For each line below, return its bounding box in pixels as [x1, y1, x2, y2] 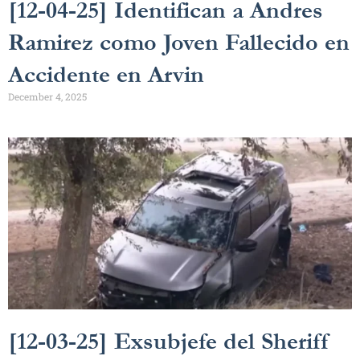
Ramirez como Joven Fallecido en [8, 25, 350, 59]
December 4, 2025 [8, 89, 87, 103]
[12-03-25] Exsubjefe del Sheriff [8, 324, 332, 358]
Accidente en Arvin [8, 57, 204, 92]
